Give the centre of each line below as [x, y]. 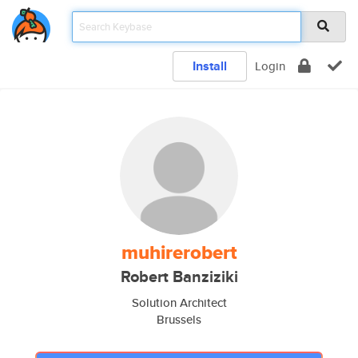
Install [210, 66]
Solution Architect [179, 302]
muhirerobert [179, 253]
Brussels [179, 319]
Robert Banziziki [179, 277]
